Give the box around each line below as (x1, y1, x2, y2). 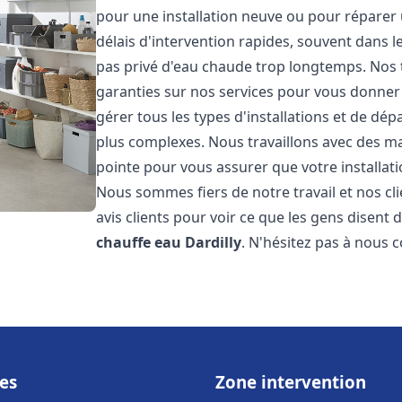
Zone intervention (215, 371, 366, 393)
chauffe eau (96, 232, 182, 252)
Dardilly (185, 232, 242, 252)
